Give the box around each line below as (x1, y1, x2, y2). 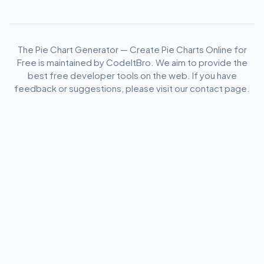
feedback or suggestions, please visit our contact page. (14, 82, 250, 94)
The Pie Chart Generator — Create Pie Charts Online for (17, 44, 247, 55)
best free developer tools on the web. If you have (27, 70, 237, 81)
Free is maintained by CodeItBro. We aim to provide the (16, 57, 247, 68)
